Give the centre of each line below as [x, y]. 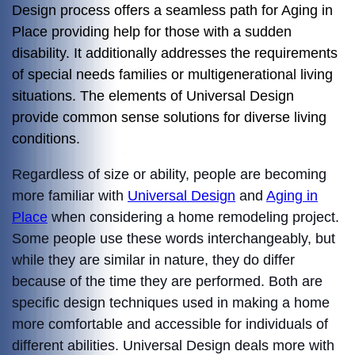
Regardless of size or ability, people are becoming [169, 174]
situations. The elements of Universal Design [153, 95]
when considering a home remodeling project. [193, 217]
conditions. [48, 138]
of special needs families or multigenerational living [172, 74]
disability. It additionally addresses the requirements [175, 53]
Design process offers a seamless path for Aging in [172, 10]
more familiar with [70, 195]
